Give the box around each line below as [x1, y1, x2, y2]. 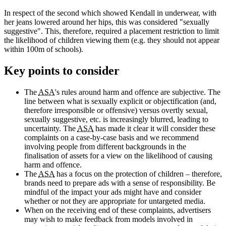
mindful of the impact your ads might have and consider [24, 187, 201, 196]
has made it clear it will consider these [93, 124, 215, 133]
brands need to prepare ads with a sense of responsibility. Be [24, 178, 215, 187]
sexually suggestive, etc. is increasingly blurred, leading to [24, 115, 208, 124]
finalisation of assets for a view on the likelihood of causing [24, 151, 212, 160]
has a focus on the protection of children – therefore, [54, 169, 222, 178]
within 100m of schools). [4, 44, 83, 53]
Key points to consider [4, 64, 120, 77]
